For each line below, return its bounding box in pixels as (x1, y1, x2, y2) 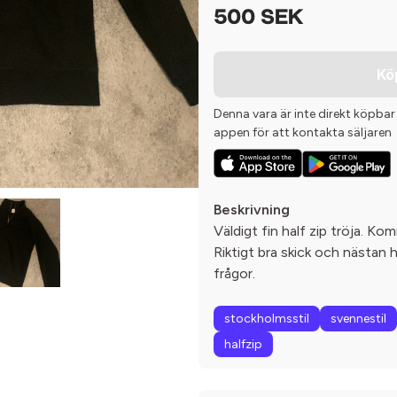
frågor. (214, 265, 255, 283)
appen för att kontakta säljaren (214, 125, 392, 140)
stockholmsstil (224, 311, 309, 327)
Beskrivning (214, 201, 290, 219)
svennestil (331, 311, 386, 327)
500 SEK (214, 8, 303, 29)
